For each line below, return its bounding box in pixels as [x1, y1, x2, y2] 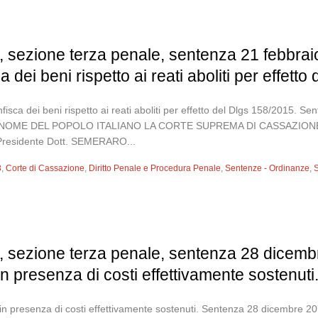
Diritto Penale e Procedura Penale [89, 163, 221, 173]
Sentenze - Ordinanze [225, 163, 310, 173]
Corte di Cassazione [6, 163, 85, 173]
